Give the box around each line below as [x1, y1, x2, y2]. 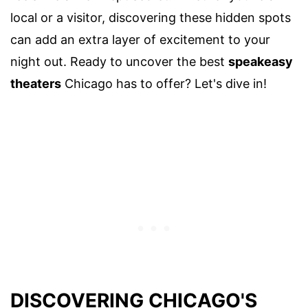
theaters [10, 76, 61, 91]
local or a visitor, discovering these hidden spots [10, 10, 291, 25]
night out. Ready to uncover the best [10, 54, 228, 69]
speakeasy [228, 54, 293, 69]
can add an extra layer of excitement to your [10, 32, 270, 47]
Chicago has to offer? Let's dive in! [61, 76, 267, 91]
